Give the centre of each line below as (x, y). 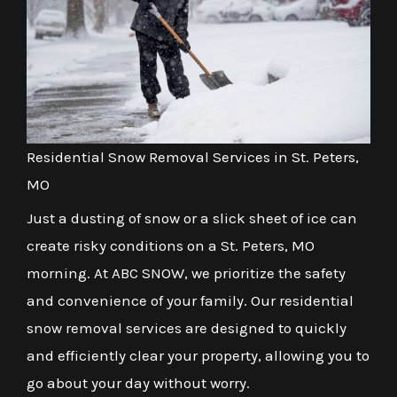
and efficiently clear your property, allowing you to (198, 355)
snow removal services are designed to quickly (187, 327)
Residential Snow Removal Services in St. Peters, (193, 156)
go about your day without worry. (138, 382)
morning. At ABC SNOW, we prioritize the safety (186, 272)
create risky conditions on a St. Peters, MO (171, 245)
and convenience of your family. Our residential (190, 300)
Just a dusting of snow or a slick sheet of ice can (192, 218)
